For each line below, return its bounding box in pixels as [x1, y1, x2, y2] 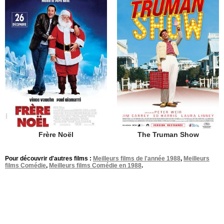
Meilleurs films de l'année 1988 [93, 155, 180, 162]
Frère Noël [38, 130, 73, 139]
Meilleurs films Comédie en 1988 [49, 162, 141, 169]
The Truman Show [137, 130, 199, 139]
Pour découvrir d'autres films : [5, 155, 93, 162]
